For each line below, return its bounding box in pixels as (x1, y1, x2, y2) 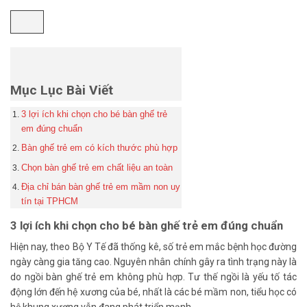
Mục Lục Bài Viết (10, 82, 113, 98)
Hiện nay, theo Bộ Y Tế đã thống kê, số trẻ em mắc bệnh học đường (10, 241, 297, 252)
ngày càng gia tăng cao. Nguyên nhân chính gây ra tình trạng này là (10, 256, 297, 267)
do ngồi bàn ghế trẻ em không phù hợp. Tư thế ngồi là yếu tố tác (10, 271, 297, 282)
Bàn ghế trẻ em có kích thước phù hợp (21, 143, 177, 153)
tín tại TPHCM (21, 195, 78, 206)
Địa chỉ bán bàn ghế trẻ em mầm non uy (21, 181, 180, 192)
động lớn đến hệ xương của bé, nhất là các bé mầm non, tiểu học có (10, 286, 297, 297)
